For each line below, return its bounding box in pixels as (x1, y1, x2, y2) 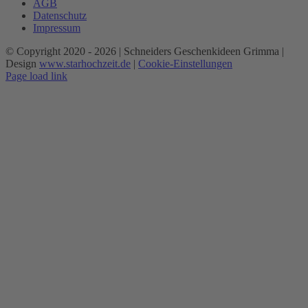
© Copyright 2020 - (5, 45, 94, 57)
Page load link (5, 69, 67, 82)
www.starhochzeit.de (39, 57, 131, 69)
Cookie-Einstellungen (138, 57, 232, 69)
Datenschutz (33, 9, 87, 21)
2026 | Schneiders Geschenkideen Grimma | (94, 45, 284, 57)
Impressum (33, 21, 80, 34)
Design (5, 57, 39, 69)
